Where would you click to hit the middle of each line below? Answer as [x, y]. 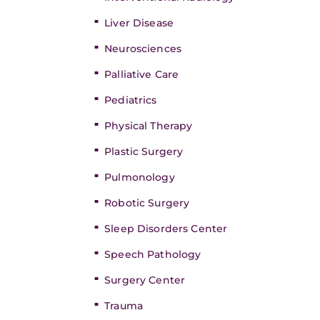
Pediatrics [131, 100]
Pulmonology [140, 177]
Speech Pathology [153, 254]
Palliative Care [142, 74]
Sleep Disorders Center [166, 229]
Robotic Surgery [147, 203]
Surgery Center [145, 280]
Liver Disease [139, 23]
